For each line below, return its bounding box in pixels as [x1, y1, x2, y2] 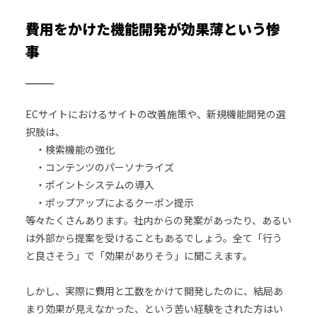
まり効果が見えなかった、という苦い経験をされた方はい [25, 301, 283, 316]
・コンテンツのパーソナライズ [25, 159, 174, 174]
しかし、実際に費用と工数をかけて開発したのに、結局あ [25, 283, 283, 298]
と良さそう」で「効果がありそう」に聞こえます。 [25, 248, 253, 263]
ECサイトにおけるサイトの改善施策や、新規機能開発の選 [25, 106, 286, 121]
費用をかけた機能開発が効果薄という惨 [25, 18, 280, 39]
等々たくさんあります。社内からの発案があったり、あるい [25, 212, 292, 227]
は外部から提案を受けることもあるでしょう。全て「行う [25, 230, 282, 245]
